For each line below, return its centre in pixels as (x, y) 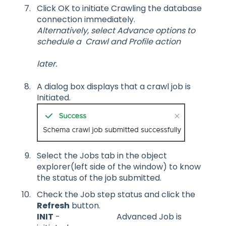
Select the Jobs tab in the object (102, 156)
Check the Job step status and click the (117, 195)
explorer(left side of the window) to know (119, 167)
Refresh (53, 206)
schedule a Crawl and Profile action (110, 42)
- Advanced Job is (118, 217)
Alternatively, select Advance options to (116, 31)
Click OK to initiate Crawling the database (119, 9)
